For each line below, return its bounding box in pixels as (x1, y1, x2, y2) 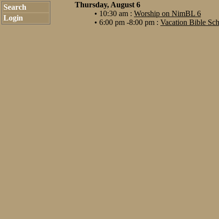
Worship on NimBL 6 (134, 9, 201, 18)
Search (3, 3, 26, 11)
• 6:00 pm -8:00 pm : (94, 18, 160, 26)
